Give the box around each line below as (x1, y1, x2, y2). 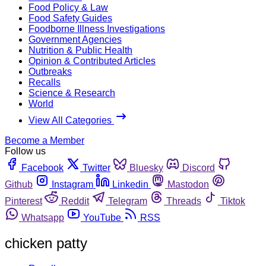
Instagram (52, 179, 93, 189)
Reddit (61, 195, 89, 206)
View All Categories (28, 115, 114, 125)
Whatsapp (21, 212, 64, 223)
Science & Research (28, 87, 115, 98)
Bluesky (129, 162, 163, 173)
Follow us (5, 145, 46, 156)
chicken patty (5, 235, 87, 251)
